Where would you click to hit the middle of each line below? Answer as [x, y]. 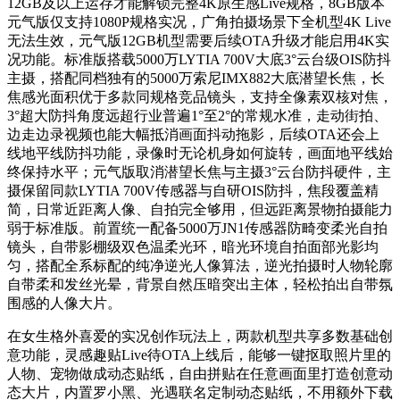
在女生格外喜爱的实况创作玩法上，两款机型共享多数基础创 [200, 337]
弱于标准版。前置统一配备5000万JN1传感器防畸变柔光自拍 [197, 229]
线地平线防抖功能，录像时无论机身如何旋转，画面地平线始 [200, 154]
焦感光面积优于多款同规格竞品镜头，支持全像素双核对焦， [200, 97]
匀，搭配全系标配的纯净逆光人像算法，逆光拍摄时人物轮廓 [200, 266]
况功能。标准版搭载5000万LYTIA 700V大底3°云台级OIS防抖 [199, 60]
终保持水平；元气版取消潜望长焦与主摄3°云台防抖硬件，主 [199, 172]
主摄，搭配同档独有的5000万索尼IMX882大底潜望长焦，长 [196, 79]
